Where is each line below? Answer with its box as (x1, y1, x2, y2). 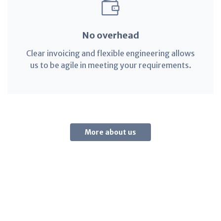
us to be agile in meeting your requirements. (30, 60, 191, 70)
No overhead (82, 30, 139, 41)
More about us (85, 128, 136, 137)
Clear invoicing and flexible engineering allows (26, 48, 195, 58)
